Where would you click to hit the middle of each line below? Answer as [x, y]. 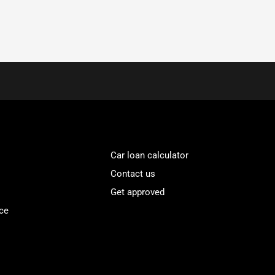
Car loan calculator [150, 155]
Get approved [138, 192]
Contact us [133, 174]
